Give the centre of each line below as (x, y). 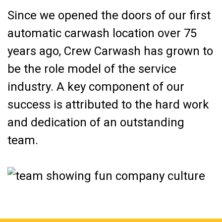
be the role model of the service (92, 69)
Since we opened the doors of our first (109, 15)
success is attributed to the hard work (108, 104)
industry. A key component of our (96, 86)
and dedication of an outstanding (96, 122)
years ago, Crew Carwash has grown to (110, 51)
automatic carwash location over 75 (102, 33)
